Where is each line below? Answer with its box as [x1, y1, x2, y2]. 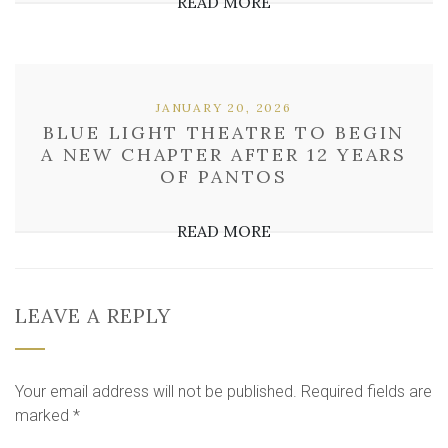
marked [15, 406, 73, 425]
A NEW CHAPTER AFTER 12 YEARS [41, 143, 407, 166]
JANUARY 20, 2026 [156, 100, 292, 115]
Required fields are [301, 382, 432, 401]
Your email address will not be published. [15, 382, 297, 401]
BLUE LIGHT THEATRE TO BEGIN [43, 121, 405, 144]
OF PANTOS [160, 165, 288, 188]
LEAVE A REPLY [15, 303, 171, 328]
